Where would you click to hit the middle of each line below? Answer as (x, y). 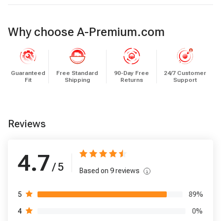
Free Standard (77, 73)
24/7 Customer (185, 73)
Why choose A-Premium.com (86, 32)
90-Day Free (131, 73)
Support (185, 80)
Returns (131, 80)
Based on (95, 171)
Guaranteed (28, 73)
